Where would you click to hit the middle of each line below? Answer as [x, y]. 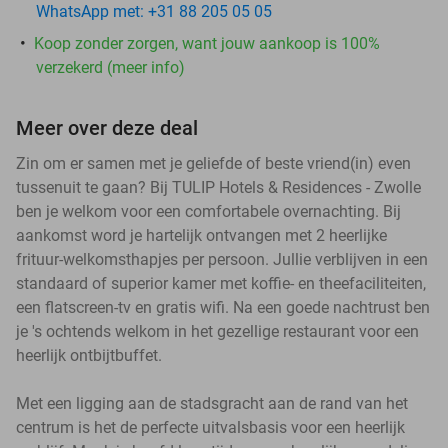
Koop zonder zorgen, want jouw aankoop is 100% [207, 43]
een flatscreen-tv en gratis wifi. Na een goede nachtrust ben [223, 307]
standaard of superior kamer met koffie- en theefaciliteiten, [221, 283]
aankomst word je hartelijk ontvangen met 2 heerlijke [201, 235]
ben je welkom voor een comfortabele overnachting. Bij [208, 211]
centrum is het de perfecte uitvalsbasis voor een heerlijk [210, 427]
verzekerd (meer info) [110, 67]
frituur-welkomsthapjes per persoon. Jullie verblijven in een [222, 259]
